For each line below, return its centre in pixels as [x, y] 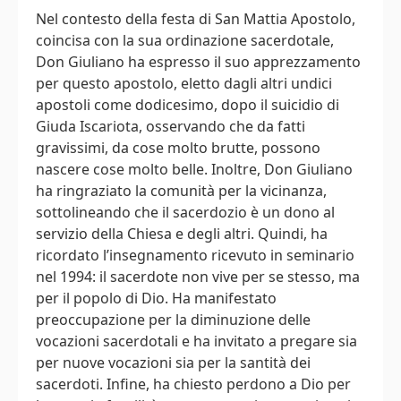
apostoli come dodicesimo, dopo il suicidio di [188, 105]
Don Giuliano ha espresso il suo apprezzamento [198, 62]
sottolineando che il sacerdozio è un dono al [185, 213]
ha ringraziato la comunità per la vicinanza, [181, 191]
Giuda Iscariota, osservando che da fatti [171, 127]
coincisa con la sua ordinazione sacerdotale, [185, 41]
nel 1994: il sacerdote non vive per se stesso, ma [198, 277]
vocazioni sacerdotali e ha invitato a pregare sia [196, 341]
